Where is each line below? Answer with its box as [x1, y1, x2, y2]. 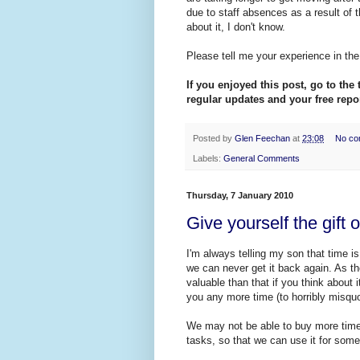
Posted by [193, 133, 235, 144]
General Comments [223, 153, 300, 163]
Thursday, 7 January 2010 [186, 190, 293, 200]
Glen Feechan [235, 133, 290, 144]
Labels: [193, 153, 223, 163]
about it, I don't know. [186, 21, 285, 34]
